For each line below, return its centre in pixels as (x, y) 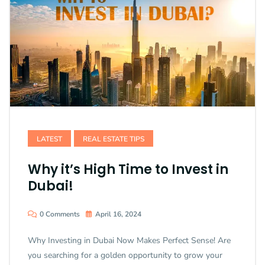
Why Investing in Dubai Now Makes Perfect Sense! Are (129, 241)
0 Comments (60, 214)
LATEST (49, 139)
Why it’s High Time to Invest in (128, 170)
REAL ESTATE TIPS (114, 139)
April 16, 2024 (118, 214)
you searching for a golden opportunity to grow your (125, 256)
